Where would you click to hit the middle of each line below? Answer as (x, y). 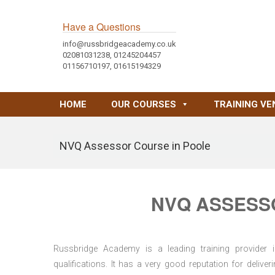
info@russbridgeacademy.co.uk (119, 44)
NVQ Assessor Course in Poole (135, 146)
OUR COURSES (143, 104)
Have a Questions (102, 27)
